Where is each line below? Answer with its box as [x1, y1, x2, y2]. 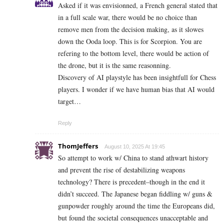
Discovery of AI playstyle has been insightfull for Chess [58, 72, 216, 82]
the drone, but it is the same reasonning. [58, 60, 171, 70]
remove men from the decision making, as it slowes [58, 24, 203, 34]
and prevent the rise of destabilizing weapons [58, 164, 185, 174]
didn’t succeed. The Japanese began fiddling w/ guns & [58, 188, 212, 198]
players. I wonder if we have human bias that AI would [58, 84, 214, 94]
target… [58, 96, 81, 106]
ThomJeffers [58, 141, 98, 150]
